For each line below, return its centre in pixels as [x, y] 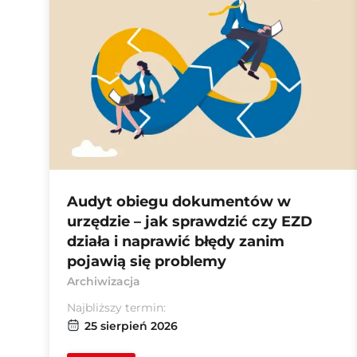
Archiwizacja [104, 281]
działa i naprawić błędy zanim [176, 241]
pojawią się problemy [147, 261]
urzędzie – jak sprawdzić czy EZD [190, 222]
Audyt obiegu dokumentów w [179, 202]
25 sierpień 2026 [131, 326]
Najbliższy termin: [116, 308]
